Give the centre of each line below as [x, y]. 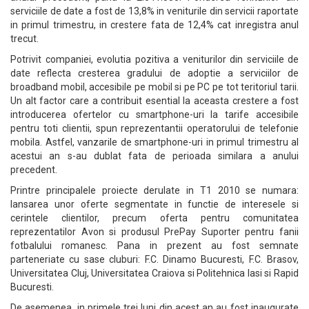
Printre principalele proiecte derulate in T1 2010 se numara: [154, 190]
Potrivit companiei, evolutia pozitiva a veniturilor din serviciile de [154, 59]
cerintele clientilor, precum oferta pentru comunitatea [154, 218]
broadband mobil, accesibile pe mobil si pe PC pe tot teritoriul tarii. [154, 87]
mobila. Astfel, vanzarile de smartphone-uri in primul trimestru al [154, 142]
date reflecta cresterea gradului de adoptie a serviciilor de [154, 73]
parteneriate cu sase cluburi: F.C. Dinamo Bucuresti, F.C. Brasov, [154, 259]
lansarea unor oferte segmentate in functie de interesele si [154, 204]
